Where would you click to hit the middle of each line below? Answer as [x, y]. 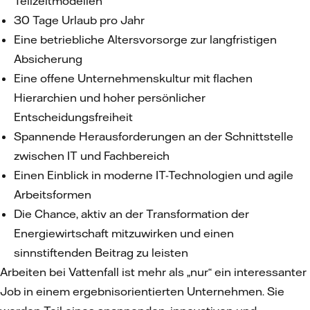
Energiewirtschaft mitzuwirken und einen [124, 233]
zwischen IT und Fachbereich [93, 156]
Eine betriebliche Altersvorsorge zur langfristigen [145, 39]
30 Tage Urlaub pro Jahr [81, 20]
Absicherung [49, 59]
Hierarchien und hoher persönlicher [110, 98]
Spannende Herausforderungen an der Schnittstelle [154, 136]
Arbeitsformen [54, 194]
